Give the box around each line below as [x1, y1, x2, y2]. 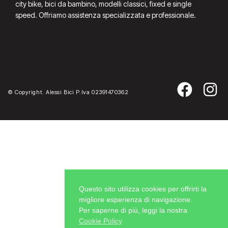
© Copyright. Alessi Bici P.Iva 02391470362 [8, 89, 129, 96]
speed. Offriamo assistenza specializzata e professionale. [15, 10, 196, 19]
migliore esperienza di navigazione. [79, 195, 192, 204]
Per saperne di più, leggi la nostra [79, 206, 187, 215]
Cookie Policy [79, 217, 122, 225]
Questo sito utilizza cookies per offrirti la [79, 185, 207, 193]
